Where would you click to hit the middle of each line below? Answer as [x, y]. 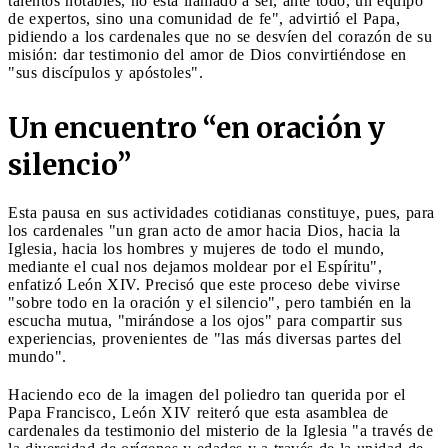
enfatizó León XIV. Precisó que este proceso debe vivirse [204, 284]
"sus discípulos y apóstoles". [105, 72]
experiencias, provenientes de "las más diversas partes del [205, 338]
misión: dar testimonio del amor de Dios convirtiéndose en [207, 54]
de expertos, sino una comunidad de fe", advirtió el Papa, [204, 18]
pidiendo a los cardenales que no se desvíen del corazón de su [220, 36]
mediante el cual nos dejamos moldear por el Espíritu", [195, 266]
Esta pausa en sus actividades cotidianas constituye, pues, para [221, 212]
